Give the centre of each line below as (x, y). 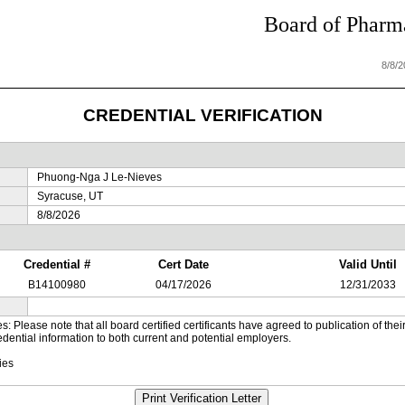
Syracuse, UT (70, 196)
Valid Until (368, 264)
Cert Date (183, 264)
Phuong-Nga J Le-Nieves (99, 177)
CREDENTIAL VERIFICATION (202, 115)
